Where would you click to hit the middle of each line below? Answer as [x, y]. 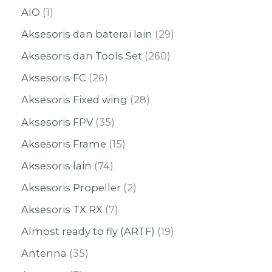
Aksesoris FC [54, 78]
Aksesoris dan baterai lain [87, 34]
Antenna [44, 253]
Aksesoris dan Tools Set [82, 56]
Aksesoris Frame [64, 144]
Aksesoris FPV [57, 122]
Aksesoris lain [56, 165]
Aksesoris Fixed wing [74, 100]
